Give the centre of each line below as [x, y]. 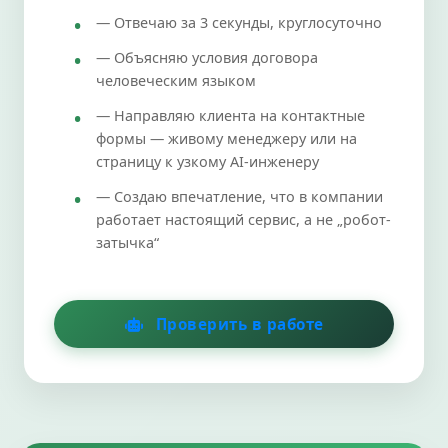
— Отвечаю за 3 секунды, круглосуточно [239, 22]
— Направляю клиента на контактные [230, 115]
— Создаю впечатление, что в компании [239, 196]
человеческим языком [176, 80]
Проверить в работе [237, 323]
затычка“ [127, 242]
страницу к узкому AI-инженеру [207, 161]
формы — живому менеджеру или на [226, 138]
